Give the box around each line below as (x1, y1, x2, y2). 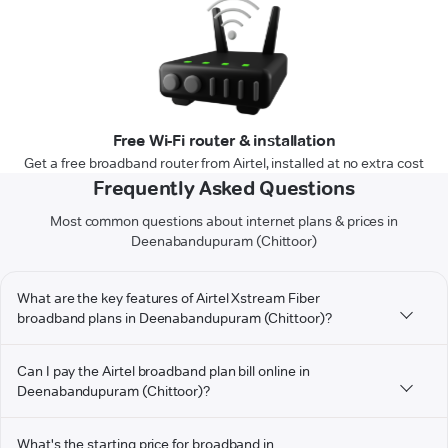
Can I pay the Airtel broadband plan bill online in (17, 362, 310, 381)
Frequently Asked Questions (93, 176, 355, 201)
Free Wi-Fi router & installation (112, 131, 336, 151)
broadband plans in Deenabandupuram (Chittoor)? (17, 309, 332, 328)
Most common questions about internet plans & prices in (49, 212, 399, 231)
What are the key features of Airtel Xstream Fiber (17, 289, 320, 308)
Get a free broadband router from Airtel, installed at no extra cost (24, 154, 424, 173)
